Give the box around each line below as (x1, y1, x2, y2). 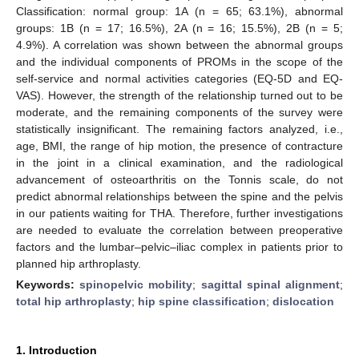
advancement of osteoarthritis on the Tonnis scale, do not (16, 172, 343, 186)
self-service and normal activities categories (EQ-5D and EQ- (16, 71, 343, 85)
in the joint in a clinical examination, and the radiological (16, 155, 343, 169)
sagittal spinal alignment (200, 277, 341, 291)
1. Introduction (16, 343, 97, 357)
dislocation (272, 294, 334, 308)
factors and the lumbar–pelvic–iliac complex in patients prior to (16, 240, 343, 253)
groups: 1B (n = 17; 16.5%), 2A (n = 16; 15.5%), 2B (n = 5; (16, 21, 343, 34)
